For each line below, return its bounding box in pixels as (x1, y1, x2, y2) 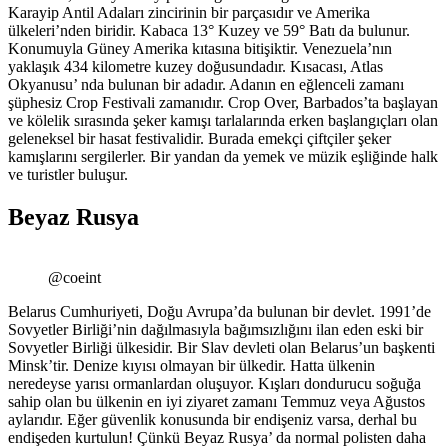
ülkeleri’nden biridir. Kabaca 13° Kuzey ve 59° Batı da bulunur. (8, 22, 410, 40)
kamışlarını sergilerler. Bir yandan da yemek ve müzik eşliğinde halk (8, 148, 438, 166)
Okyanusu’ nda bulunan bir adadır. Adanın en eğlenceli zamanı (8, 76, 404, 94)
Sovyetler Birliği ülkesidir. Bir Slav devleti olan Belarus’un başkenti (8, 338, 435, 356)
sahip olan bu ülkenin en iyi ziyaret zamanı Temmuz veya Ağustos (8, 392, 425, 410)
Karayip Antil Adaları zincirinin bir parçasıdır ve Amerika (8, 4, 370, 22)
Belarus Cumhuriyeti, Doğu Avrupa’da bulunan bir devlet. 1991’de (8, 302, 431, 320)
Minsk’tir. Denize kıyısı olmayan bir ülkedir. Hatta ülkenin (8, 356, 375, 374)
